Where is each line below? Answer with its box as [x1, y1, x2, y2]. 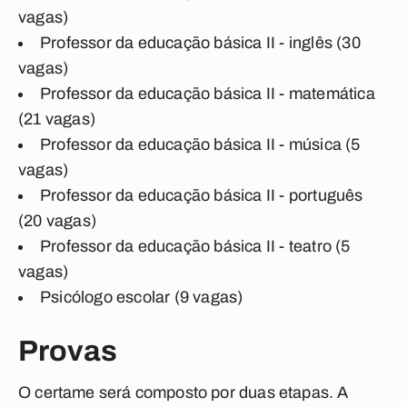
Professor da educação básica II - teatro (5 [40, 237, 351, 255]
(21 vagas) [18, 110, 95, 128]
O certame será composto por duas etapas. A [18, 383, 349, 402]
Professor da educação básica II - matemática [40, 84, 375, 103]
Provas [18, 335, 117, 367]
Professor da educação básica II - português [40, 186, 363, 204]
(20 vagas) [18, 212, 96, 230]
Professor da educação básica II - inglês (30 [40, 34, 361, 52]
